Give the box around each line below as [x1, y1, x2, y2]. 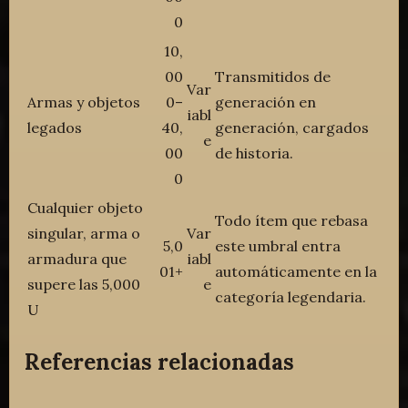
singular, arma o [27, 224, 141, 243]
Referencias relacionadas [25, 347, 295, 376]
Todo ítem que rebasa [215, 211, 369, 230]
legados [27, 118, 83, 138]
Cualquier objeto [27, 199, 144, 218]
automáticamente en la [215, 262, 378, 281]
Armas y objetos [27, 93, 141, 112]
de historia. [215, 144, 294, 163]
